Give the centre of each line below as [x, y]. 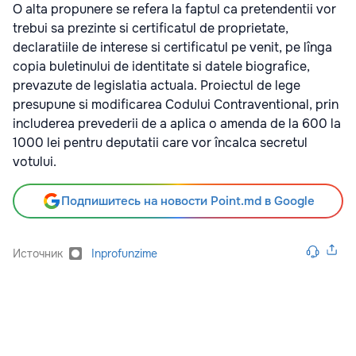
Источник [38, 253]
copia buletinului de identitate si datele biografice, [161, 66]
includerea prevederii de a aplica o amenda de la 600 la [177, 124]
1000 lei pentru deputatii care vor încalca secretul [160, 143]
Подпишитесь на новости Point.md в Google [188, 201]
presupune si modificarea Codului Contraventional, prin [176, 104]
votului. [35, 162]
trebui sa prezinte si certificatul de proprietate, [151, 28]
